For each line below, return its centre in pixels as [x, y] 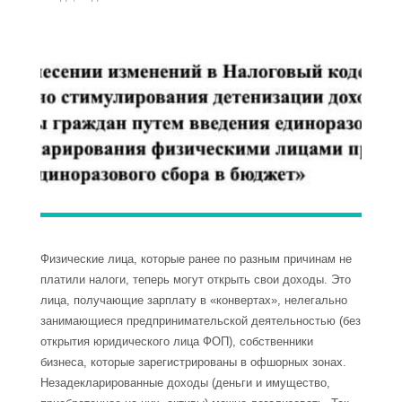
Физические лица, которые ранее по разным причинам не [196, 259]
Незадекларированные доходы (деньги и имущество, [185, 383]
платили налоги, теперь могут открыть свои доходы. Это [196, 280]
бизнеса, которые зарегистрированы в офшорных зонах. [193, 363]
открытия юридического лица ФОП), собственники [177, 342]
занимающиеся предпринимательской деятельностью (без [201, 321]
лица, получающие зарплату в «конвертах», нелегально [194, 301]
